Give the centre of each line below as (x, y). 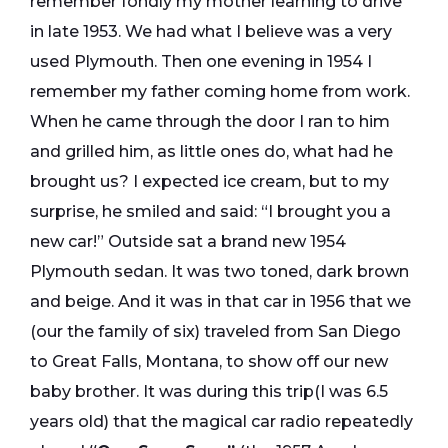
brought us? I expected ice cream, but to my (209, 182)
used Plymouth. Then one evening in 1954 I (201, 62)
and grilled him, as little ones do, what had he (211, 152)
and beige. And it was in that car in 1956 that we (220, 302)
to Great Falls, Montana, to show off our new (209, 362)
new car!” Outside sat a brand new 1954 (188, 242)
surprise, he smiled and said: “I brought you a (210, 212)
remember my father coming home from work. (220, 92)
